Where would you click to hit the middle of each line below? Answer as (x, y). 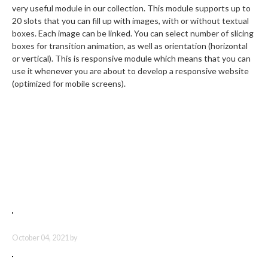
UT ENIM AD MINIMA (54, 227)
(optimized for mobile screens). (69, 83)
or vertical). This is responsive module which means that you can (131, 58)
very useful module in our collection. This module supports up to (131, 8)
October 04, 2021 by (45, 238)
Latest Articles (56, 174)
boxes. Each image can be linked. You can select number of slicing (133, 33)
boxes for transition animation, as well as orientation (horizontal (130, 46)
